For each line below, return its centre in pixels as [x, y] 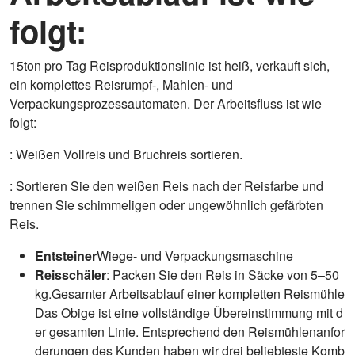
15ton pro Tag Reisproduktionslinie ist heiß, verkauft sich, [170, 66]
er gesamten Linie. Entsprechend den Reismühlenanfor [190, 332]
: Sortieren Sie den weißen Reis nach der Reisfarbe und [166, 186]
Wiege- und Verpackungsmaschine [195, 256]
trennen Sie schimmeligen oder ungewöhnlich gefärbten [166, 205]
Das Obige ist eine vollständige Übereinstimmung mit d [189, 313]
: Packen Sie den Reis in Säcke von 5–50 [223, 275]
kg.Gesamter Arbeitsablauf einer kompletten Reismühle [190, 294]
